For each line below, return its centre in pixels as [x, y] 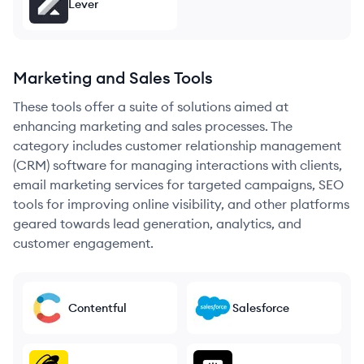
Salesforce [261, 308]
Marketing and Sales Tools [113, 78]
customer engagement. [83, 243]
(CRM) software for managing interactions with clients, [178, 165]
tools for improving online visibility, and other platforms [181, 204]
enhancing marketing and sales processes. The [153, 126]
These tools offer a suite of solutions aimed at [151, 106]
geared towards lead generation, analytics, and [157, 223]
